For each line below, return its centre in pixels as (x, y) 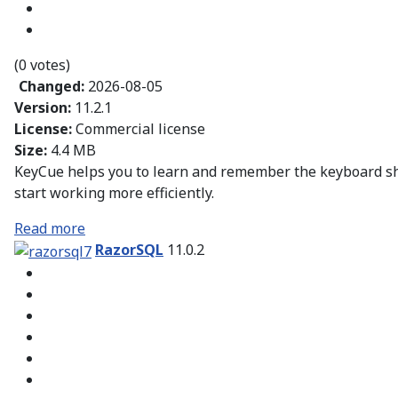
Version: (44, 108)
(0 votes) (42, 65)
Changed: (53, 87)
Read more (50, 229)
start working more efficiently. (114, 193)
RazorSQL (129, 250)
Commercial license (140, 129)
